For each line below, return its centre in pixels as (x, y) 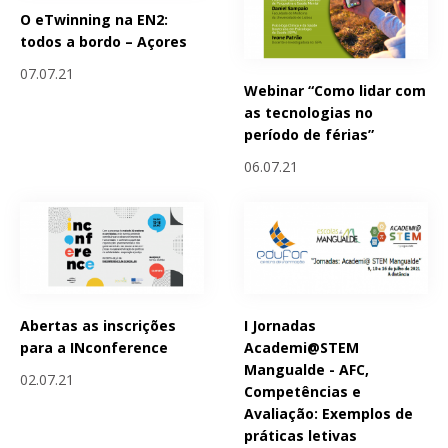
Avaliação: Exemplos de (329, 413)
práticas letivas (301, 435)
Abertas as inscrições (98, 325)
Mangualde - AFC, (307, 369)
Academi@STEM (302, 347)
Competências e (303, 391)
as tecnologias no (309, 112)
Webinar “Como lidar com (335, 90)
